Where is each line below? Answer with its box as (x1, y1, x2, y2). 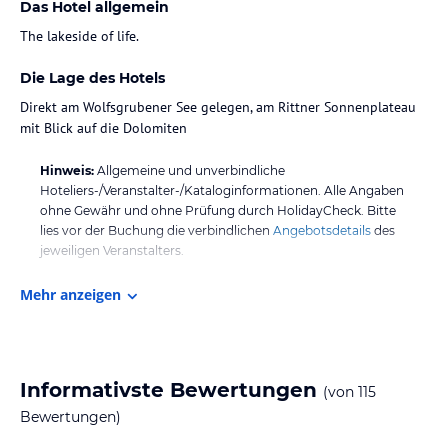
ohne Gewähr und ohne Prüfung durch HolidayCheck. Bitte (40, 202, 396, 218)
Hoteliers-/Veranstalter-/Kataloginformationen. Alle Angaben (40, 182, 404, 198)
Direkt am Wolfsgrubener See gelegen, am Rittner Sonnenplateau (20, 97, 416, 116)
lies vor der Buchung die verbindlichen (40, 222, 270, 238)
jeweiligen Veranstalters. (40, 242, 184, 258)
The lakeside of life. (20, 26, 139, 45)
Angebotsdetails (273, 222, 371, 238)
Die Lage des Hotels (20, 68, 165, 87)
